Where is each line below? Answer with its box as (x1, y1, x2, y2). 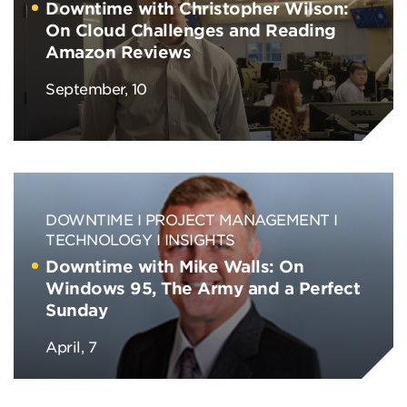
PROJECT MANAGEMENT (144, 210, 330, 228)
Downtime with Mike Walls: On (45, 256, 303, 276)
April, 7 (45, 337, 96, 355)
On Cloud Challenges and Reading (45, 20, 336, 40)
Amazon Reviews (45, 42, 191, 62)
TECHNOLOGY (45, 230, 152, 248)
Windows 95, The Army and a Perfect (45, 278, 360, 298)
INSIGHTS (164, 230, 235, 248)
